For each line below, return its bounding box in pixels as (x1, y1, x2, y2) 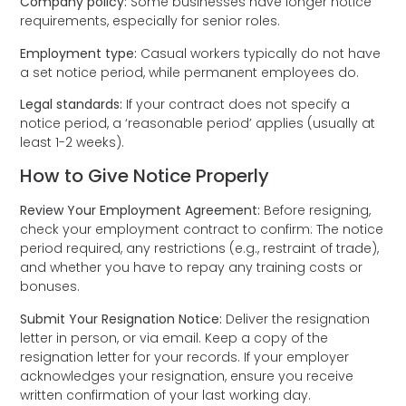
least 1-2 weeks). (20, 132, 129, 151)
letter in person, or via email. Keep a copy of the (20, 328, 329, 347)
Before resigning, (260, 201, 372, 220)
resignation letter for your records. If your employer (20, 347, 350, 366)
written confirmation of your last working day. (20, 385, 315, 404)
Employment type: (20, 43, 141, 63)
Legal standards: (20, 94, 123, 113)
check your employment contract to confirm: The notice (20, 220, 384, 239)
